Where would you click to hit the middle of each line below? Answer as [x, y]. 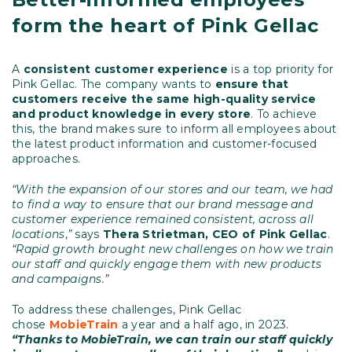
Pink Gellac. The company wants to [114, 84]
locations [38, 235]
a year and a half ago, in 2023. [203, 325]
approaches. [46, 159]
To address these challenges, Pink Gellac [127, 310]
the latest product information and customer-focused [165, 144]
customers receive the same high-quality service [164, 99]
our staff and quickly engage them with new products [167, 264]
